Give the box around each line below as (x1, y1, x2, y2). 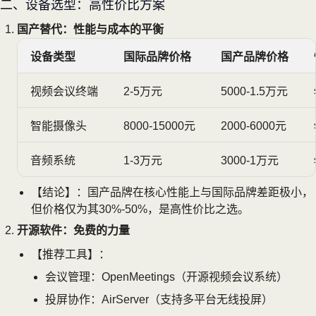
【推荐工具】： (31, 248, 110, 260)
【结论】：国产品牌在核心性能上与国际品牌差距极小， (31, 186, 313, 198)
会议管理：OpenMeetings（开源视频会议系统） (45, 270, 288, 283)
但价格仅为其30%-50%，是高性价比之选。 (31, 202, 249, 215)
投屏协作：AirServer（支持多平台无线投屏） (45, 293, 273, 305)
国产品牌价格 (221, 50, 288, 63)
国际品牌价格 (123, 50, 191, 63)
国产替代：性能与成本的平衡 (17, 23, 164, 35)
